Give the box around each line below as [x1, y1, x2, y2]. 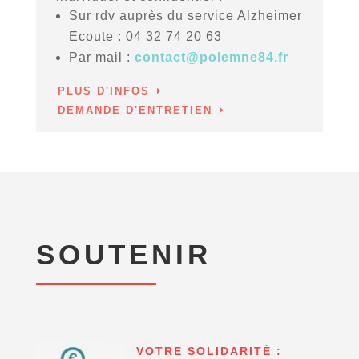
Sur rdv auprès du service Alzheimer [68, 9, 302, 23]
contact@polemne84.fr [134, 50, 288, 65]
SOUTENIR [35, 239, 212, 271]
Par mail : [68, 50, 135, 65]
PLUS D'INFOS [57, 85, 150, 98]
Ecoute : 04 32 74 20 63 [68, 30, 222, 44]
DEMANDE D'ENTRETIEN [57, 104, 212, 117]
